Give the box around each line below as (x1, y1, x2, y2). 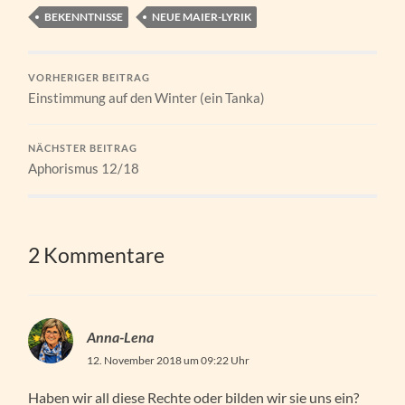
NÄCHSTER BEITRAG (28, 142, 138, 154)
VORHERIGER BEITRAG (28, 71, 151, 83)
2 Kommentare (28, 242, 165, 268)
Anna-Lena (87, 327, 155, 345)
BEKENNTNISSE (44, 9, 124, 24)
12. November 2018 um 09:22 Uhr (87, 353, 250, 367)
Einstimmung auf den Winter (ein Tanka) (28, 89, 266, 106)
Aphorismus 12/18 (28, 159, 140, 176)
